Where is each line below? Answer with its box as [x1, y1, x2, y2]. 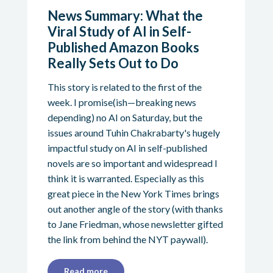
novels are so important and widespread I [47, 157, 218, 169]
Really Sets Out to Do [47, 55, 179, 72]
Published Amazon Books [47, 39, 199, 56]
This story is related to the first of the [47, 81, 202, 93]
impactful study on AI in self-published [47, 142, 207, 154]
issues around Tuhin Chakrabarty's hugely [47, 127, 220, 139]
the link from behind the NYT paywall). [47, 233, 208, 246]
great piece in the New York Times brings [47, 188, 219, 200]
